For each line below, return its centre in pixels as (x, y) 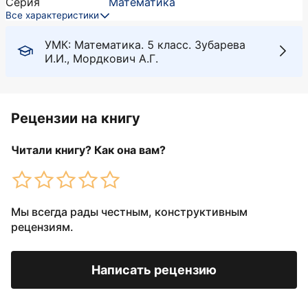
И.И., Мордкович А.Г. (101, 58)
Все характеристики (52, 15)
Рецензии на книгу (76, 118)
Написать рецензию (154, 270)
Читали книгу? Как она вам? (88, 150)
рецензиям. (42, 227)
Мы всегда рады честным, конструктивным (129, 212)
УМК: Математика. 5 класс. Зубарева (145, 45)
